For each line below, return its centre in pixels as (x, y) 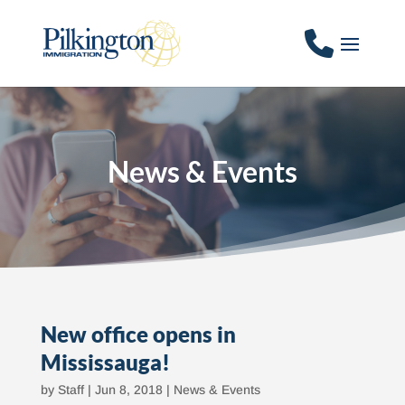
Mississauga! (105, 362)
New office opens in (138, 334)
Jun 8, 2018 (128, 390)
